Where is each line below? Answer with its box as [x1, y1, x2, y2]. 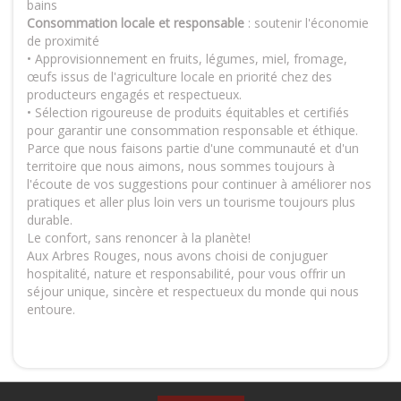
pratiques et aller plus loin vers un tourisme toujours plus [27, 193, 355, 210]
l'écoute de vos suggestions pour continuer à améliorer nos [27, 175, 371, 192]
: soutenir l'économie [244, 14, 369, 31]
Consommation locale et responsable [27, 14, 244, 31]
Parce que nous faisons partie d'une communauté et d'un [27, 140, 359, 157]
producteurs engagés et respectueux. [27, 86, 242, 103]
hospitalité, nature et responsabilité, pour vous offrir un [27, 265, 346, 282]
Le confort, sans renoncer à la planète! [27, 229, 254, 246]
